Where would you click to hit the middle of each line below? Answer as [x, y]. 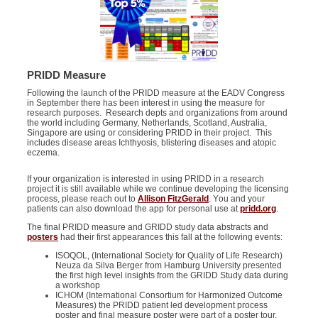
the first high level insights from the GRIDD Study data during [172, 275]
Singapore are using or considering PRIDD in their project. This [149, 133]
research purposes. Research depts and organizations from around [157, 113]
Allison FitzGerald [173, 199]
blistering [179, 143]
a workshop [78, 285]
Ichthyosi [136, 143]
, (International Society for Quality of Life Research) [185, 256]
